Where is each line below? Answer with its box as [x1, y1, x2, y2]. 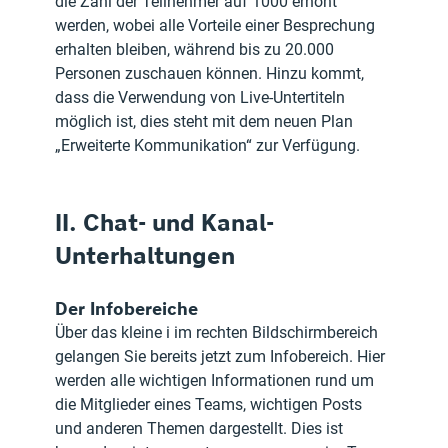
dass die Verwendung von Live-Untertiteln [55, 87, 350, 107]
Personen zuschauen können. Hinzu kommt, [55, 63, 369, 83]
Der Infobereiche [55, 296, 199, 320]
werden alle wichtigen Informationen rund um [55, 370, 379, 390]
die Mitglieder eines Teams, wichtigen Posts [55, 394, 367, 414]
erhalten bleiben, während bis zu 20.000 [55, 39, 339, 59]
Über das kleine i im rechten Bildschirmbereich [55, 322, 383, 342]
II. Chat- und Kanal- [55, 205, 275, 238]
